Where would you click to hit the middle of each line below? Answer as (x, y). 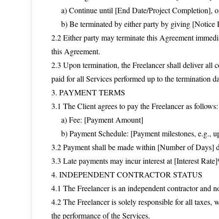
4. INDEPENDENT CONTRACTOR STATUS (127, 174)
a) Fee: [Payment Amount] (97, 120)
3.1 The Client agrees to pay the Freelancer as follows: (135, 106)
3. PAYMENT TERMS (88, 92)
